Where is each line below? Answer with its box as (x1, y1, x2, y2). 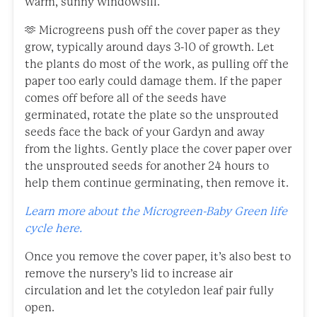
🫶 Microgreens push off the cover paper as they (25, 25, 280, 36)
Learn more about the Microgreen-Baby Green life (25, 206, 287, 217)
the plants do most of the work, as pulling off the (25, 59, 289, 70)
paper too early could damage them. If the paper (25, 76, 282, 87)
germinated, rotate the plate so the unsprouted (25, 110, 279, 121)
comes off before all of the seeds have (25, 93, 226, 104)
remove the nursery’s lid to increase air (25, 268, 233, 279)
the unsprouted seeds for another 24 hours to (25, 161, 269, 172)
